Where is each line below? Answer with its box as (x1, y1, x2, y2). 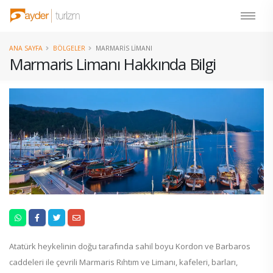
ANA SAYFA (9, 44, 43, 52)
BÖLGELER (53, 44, 85, 52)
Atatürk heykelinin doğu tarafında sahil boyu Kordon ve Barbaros (9, 241, 250, 252)
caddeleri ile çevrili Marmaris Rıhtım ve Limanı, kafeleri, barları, (9, 257, 238, 268)
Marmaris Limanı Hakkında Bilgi (9, 53, 216, 75)
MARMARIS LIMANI (96, 44, 152, 52)
